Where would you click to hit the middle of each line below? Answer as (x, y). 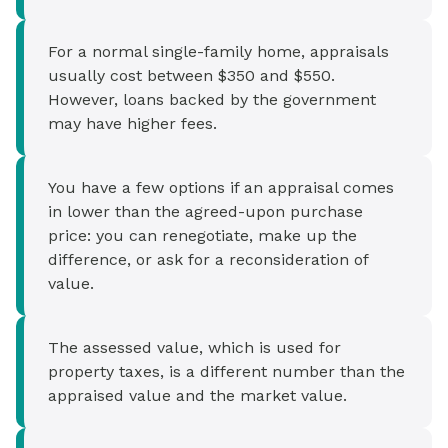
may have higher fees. (132, 124)
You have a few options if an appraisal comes (221, 188)
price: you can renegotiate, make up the (202, 236)
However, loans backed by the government (212, 100)
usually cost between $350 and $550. (191, 76)
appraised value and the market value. (197, 396)
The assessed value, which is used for (194, 348)
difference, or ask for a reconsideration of (208, 260)
